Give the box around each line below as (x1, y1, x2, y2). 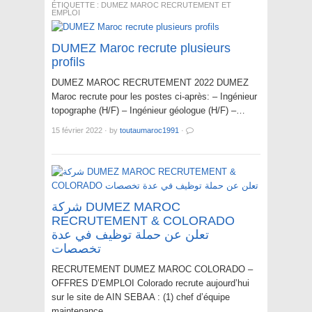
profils (52, 55, 85, 70)
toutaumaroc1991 (120, 126, 179, 135)
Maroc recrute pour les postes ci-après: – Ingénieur (52, 91, 257, 102)
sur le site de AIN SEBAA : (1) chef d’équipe (52, 292, 230, 303)
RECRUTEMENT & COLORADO (52, 214, 235, 228)
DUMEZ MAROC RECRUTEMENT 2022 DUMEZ (52, 77, 249, 88)
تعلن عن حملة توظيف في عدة (52, 228, 209, 242)
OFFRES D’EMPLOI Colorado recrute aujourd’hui (52, 278, 249, 289)
